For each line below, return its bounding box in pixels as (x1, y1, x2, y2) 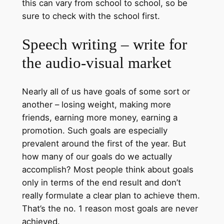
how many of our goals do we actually (21, 151, 172, 161)
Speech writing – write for (21, 35, 187, 53)
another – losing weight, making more (21, 99, 171, 109)
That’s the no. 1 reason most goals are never (21, 203, 198, 213)
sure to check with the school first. (21, 10, 160, 21)
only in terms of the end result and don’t (21, 177, 181, 187)
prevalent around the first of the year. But (21, 138, 186, 148)
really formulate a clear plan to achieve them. (21, 190, 200, 200)
